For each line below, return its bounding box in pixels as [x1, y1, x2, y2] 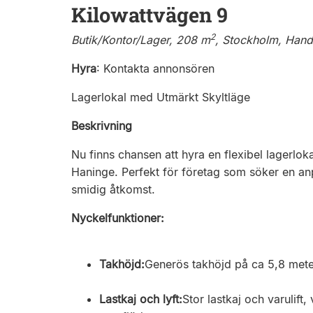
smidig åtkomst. [71, 182, 155, 196]
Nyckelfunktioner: [71, 211, 164, 225]
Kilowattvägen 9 [71, 1, 228, 28]
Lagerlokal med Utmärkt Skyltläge [71, 90, 250, 104]
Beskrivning [71, 119, 132, 133]
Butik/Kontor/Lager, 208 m [71, 33, 210, 47]
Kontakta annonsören [103, 61, 214, 75]
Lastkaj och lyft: [99, 292, 182, 306]
